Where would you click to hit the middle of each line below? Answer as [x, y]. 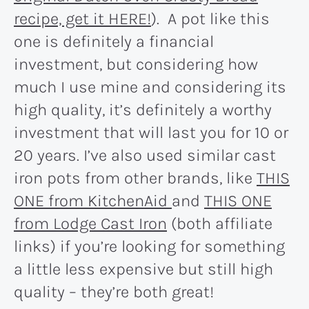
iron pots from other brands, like [135, 178]
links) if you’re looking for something [149, 246]
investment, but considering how [136, 64]
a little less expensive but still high [143, 269]
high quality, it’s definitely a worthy [143, 109]
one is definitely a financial [114, 41]
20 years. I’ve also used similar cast [145, 155]
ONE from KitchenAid [93, 200]
